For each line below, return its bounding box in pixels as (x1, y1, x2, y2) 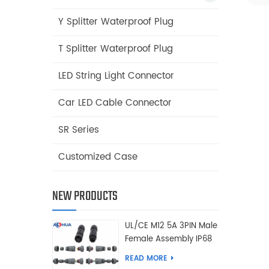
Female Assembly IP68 (124, 232, 212, 246)
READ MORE (124, 252, 168, 264)
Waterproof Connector (124, 246, 213, 259)
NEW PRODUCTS (52, 189, 118, 204)
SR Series (58, 122, 99, 138)
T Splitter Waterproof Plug (58, 41, 173, 56)
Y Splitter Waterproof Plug (58, 14, 174, 29)
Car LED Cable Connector (58, 95, 172, 110)
